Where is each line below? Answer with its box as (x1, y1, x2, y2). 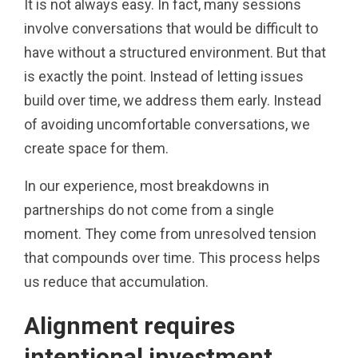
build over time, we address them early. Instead (24, 91, 321, 109)
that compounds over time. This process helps (24, 249, 320, 266)
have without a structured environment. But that (24, 43, 326, 61)
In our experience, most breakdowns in (24, 177, 269, 194)
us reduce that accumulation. (24, 272, 209, 290)
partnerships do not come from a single (24, 201, 274, 218)
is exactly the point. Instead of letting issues (24, 67, 304, 85)
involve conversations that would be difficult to (24, 19, 318, 37)
